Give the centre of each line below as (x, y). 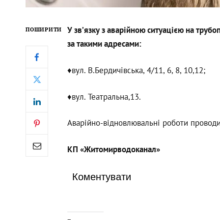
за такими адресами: (104, 44)
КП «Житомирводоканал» (113, 149)
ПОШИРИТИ (44, 30)
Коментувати (101, 177)
